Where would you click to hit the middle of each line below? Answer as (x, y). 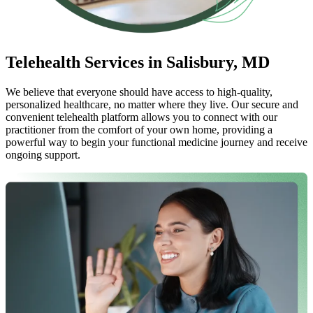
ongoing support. (43, 154)
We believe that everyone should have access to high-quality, (139, 92)
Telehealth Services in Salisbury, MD (138, 62)
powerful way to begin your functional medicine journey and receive (156, 142)
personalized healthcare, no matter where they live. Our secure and (152, 104)
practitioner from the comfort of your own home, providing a (139, 129)
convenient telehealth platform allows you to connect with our (141, 117)
